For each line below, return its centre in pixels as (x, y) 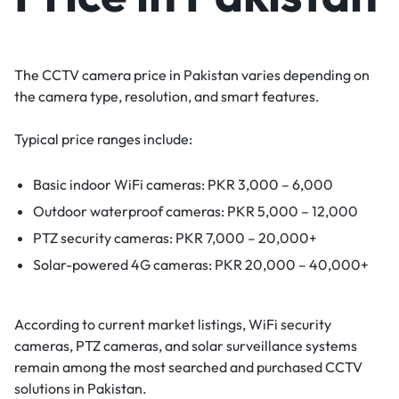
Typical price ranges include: (103, 138)
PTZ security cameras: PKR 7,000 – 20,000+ (175, 237)
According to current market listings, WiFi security (173, 324)
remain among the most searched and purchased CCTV (188, 366)
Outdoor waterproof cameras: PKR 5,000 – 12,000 (195, 211)
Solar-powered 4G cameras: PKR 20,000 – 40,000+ (200, 264)
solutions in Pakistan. (81, 388)
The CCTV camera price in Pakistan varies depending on (192, 74)
